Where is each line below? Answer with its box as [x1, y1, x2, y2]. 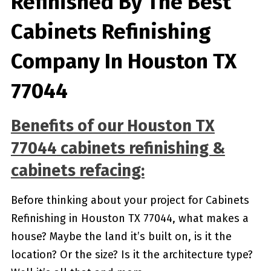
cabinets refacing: [10, 161, 145, 180]
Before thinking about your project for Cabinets [10, 194, 249, 207]
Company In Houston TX [10, 48, 237, 74]
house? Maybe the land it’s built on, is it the [10, 230, 232, 243]
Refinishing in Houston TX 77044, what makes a [10, 212, 249, 225]
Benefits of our [10, 116, 127, 135]
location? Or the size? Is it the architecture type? [10, 248, 253, 261]
